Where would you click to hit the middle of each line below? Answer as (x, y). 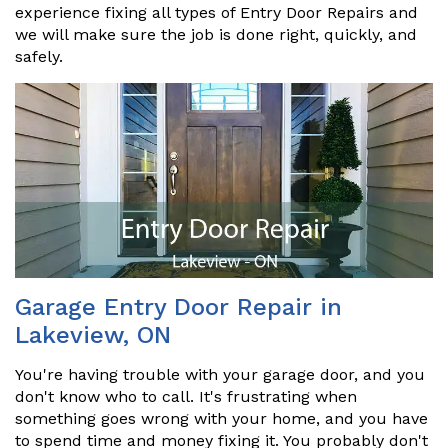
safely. (39, 56)
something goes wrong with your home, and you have (221, 419)
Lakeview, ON (93, 335)
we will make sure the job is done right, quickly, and (216, 34)
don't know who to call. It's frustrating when (186, 397)
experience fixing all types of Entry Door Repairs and (216, 12)
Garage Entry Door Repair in (178, 307)
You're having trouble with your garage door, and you (220, 375)
